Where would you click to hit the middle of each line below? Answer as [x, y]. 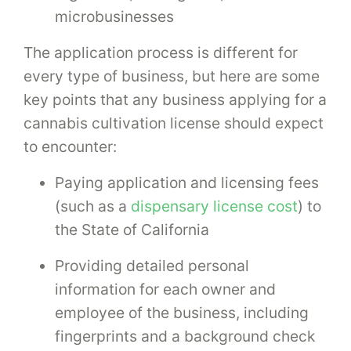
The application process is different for [161, 52]
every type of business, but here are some [172, 76]
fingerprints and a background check [185, 336]
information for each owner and [165, 289]
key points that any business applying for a [175, 99]
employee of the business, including [182, 312]
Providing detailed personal [152, 265]
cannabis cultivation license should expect [174, 123]
